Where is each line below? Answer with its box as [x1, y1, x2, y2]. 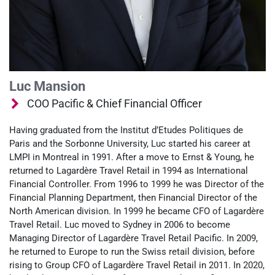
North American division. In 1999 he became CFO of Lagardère [9, 205, 264, 217]
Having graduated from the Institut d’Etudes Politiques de [9, 124, 243, 136]
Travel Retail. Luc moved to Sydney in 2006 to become [9, 219, 230, 230]
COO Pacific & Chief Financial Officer [27, 96, 202, 110]
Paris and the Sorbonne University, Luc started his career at [9, 137, 250, 149]
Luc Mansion [9, 78, 85, 94]
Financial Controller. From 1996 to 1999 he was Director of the [9, 178, 264, 190]
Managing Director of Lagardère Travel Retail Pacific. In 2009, [9, 232, 258, 244]
